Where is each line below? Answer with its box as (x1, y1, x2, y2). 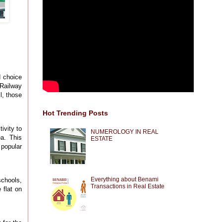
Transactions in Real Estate (90, 183, 165, 190)
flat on (3, 185, 22, 193)
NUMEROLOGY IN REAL (90, 128, 159, 135)
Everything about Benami (90, 176, 159, 183)
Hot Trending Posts (43, 109, 108, 117)
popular (1, 143, 22, 151)
